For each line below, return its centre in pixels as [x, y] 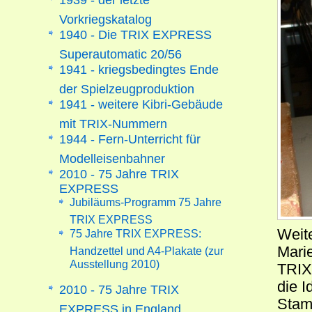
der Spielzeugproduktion [127, 86]
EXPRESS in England [120, 306]
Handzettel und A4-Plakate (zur [147, 248]
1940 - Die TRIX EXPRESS [136, 34]
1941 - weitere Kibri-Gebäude [141, 104]
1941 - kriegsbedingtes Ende [139, 69]
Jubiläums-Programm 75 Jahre [146, 202]
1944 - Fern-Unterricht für [130, 139]
